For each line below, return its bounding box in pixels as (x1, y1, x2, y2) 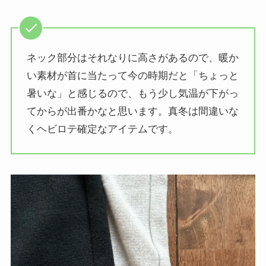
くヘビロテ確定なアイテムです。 (27, 123, 179, 135)
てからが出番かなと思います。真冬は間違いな (27, 105, 239, 117)
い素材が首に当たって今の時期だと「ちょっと (27, 69, 239, 81)
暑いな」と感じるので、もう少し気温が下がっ (27, 87, 239, 99)
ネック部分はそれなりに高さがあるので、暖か (27, 52, 239, 64)
